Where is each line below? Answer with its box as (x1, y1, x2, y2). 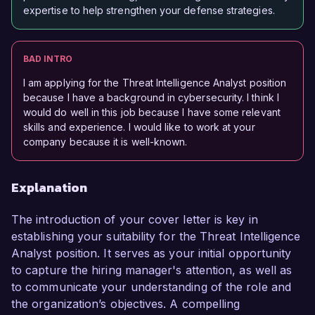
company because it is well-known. (23, 136, 188, 148)
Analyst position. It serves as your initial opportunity (11, 246, 292, 261)
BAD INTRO (23, 53, 72, 65)
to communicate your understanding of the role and (11, 280, 291, 295)
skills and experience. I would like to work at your (23, 121, 255, 134)
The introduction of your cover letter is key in (11, 212, 258, 227)
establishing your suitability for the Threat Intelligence (11, 229, 301, 244)
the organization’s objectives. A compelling (11, 297, 240, 311)
